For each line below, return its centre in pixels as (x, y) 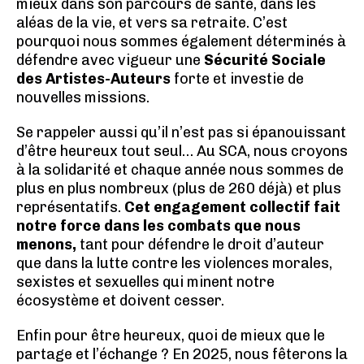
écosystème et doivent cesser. (120, 301)
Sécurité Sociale (265, 60)
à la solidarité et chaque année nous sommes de (180, 170)
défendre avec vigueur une (110, 60)
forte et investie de (237, 79)
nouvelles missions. (83, 97)
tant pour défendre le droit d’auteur (200, 245)
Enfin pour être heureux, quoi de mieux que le (171, 336)
